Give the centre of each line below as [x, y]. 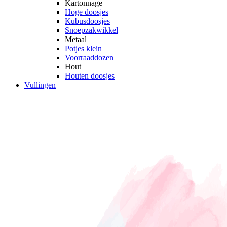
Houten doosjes [90, 75]
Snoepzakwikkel [91, 30]
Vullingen [40, 85]
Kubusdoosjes [87, 21]
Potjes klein [83, 48]
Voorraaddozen [89, 57]
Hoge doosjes [87, 12]
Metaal [76, 39]
